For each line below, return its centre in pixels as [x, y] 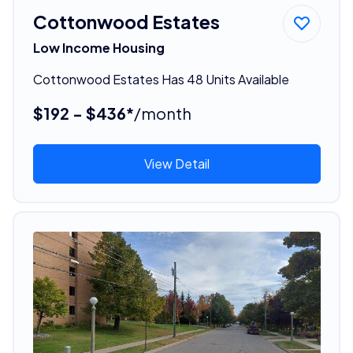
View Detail [176, 163]
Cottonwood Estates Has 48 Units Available [161, 79]
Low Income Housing [98, 47]
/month [162, 113]
